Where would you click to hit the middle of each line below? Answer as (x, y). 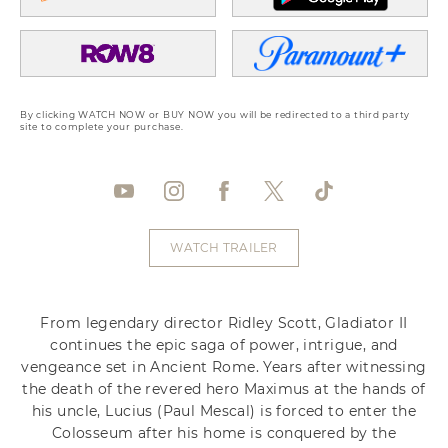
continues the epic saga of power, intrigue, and (224, 344)
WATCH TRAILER (224, 247)
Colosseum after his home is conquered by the (224, 432)
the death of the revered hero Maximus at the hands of (224, 388)
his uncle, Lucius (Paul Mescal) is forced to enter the (224, 410)
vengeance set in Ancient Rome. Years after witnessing (224, 366)
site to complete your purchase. (102, 126)
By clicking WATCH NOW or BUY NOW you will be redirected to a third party (215, 114)
